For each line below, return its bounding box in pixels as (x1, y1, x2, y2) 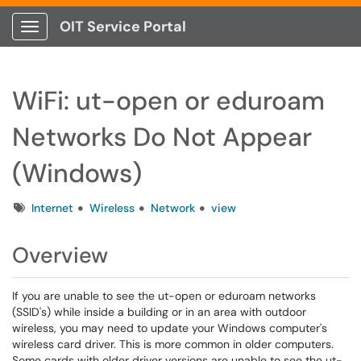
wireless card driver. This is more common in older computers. (12, 337, 334, 351)
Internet (31, 201, 73, 215)
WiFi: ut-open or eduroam (12, 84, 325, 118)
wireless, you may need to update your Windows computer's (12, 321, 327, 335)
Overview (12, 241, 108, 269)
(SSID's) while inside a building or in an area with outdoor (12, 305, 306, 319)
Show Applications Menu (29, 32, 157, 47)
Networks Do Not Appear (12, 120, 312, 154)
